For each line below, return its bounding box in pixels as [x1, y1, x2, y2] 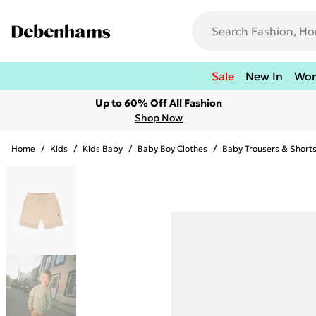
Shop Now [135, 111, 183, 124]
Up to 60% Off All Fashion [95, 97, 223, 109]
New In [245, 69, 283, 83]
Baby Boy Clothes [138, 143, 207, 154]
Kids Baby [83, 143, 123, 154]
